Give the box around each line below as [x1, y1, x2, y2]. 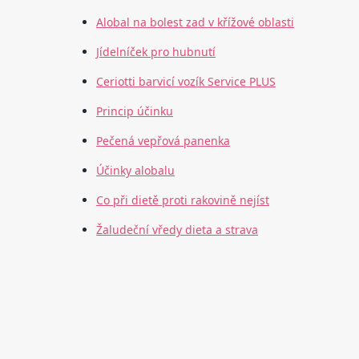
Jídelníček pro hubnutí [96, 44, 216, 60]
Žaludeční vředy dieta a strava [96, 222, 259, 238]
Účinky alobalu [96, 163, 175, 179]
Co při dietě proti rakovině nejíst [96, 192, 270, 208]
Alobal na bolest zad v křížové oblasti [96, 14, 295, 30]
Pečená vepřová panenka [96, 133, 231, 149]
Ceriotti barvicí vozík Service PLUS [96, 74, 276, 90]
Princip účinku [96, 103, 174, 119]
